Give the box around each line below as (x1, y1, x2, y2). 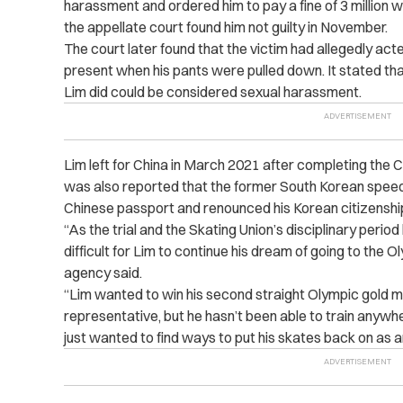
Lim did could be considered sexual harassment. (63, 83, 362, 102)
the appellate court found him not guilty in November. (63, 18, 388, 37)
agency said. (63, 264, 142, 282)
